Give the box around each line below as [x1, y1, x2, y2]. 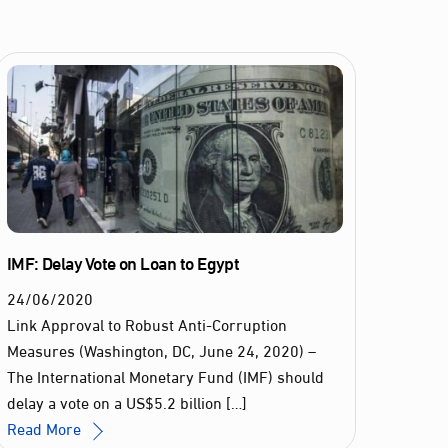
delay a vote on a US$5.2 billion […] [6, 387, 247, 417]
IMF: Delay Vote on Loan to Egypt [6, 245, 240, 280]
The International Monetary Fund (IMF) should [6, 361, 324, 391]
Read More [6, 413, 81, 443]
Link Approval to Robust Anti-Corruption [6, 309, 287, 339]
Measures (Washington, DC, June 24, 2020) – [6, 335, 316, 365]
